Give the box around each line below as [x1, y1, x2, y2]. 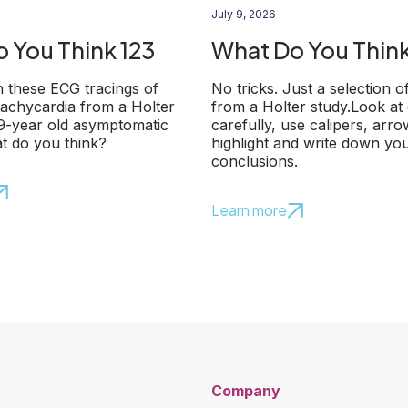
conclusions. [211, 152, 298, 170]
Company [211, 382, 280, 400]
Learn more [211, 200, 287, 219]
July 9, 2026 [211, 7, 276, 21]
